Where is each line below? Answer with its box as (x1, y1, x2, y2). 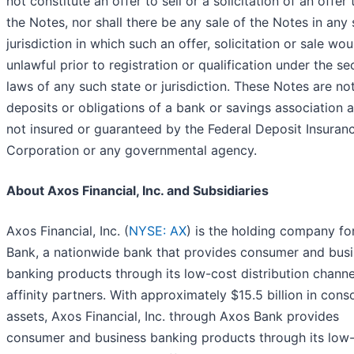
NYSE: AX (129, 222, 186, 239)
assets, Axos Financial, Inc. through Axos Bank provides (6, 307, 339, 324)
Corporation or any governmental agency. (6, 141, 257, 158)
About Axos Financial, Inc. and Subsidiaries (6, 182, 269, 198)
